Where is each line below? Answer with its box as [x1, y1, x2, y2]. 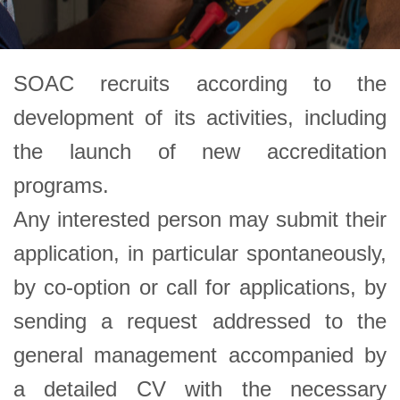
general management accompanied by [13, 342, 387, 367]
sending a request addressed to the [13, 308, 387, 333]
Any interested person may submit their [13, 206, 387, 231]
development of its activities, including [13, 104, 387, 129]
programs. [13, 172, 109, 197]
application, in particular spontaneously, [13, 240, 387, 265]
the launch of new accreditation [13, 138, 387, 163]
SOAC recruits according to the [13, 71, 387, 96]
